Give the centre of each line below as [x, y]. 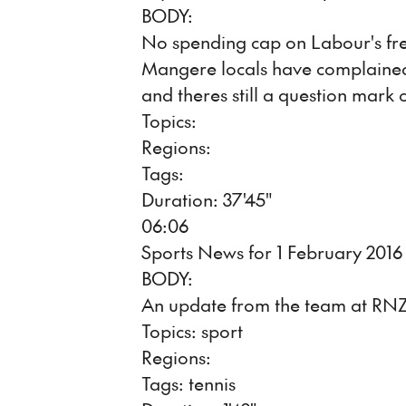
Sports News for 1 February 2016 [272, 252]
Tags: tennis [188, 383]
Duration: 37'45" [207, 199]
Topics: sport [192, 331]
